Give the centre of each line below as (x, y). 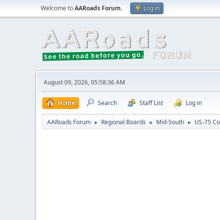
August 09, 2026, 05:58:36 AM (84, 82)
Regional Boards (124, 122)
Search (107, 103)
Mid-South (170, 122)
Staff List (151, 103)
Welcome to (58, 8)
